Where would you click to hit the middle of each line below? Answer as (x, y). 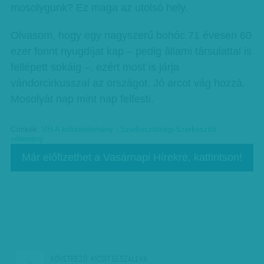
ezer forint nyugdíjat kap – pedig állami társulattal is (131, 51)
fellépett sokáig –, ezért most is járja (95, 67)
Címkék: (26, 130)
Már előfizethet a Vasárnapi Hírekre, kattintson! (132, 157)
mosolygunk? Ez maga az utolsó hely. (99, 8)
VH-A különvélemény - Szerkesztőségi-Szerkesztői (129, 130)
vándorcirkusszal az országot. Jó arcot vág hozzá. (128, 83)
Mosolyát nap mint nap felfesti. (82, 99)
